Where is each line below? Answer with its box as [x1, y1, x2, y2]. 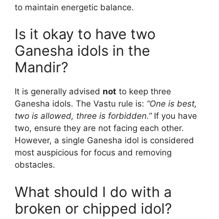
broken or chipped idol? [15, 199, 172, 217]
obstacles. [15, 160, 55, 170]
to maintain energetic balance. [15, 2, 134, 12]
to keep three [116, 87, 171, 97]
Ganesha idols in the [15, 42, 150, 60]
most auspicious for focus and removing [15, 148, 172, 158]
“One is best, [147, 99, 197, 109]
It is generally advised [15, 87, 103, 97]
